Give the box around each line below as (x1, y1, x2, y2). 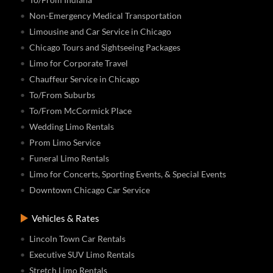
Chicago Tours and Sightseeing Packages (29, 41, 181, 52)
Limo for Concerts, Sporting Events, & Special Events (29, 168, 227, 179)
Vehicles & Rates (32, 212, 100, 224)
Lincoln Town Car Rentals (29, 233, 126, 244)
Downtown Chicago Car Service (29, 184, 151, 195)
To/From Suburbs (29, 89, 96, 100)
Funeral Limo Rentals (29, 152, 110, 163)
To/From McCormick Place (29, 105, 132, 116)
